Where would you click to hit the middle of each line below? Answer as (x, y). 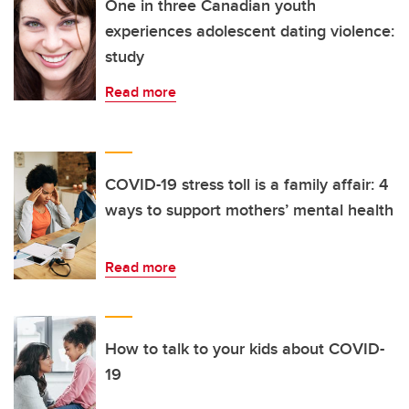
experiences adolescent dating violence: (250, 31)
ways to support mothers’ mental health (249, 210)
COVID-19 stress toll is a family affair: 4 (246, 185)
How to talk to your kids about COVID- (245, 349)
